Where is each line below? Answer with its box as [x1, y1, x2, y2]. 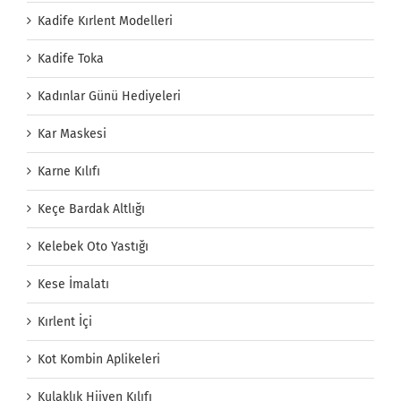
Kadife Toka [38, 51, 104, 67]
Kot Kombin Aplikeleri [38, 352, 160, 368]
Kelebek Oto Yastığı [38, 239, 149, 255]
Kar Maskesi [38, 126, 107, 142]
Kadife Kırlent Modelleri [38, 13, 173, 30]
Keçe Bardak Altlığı [38, 201, 145, 218]
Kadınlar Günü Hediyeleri [38, 89, 181, 105]
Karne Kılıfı [38, 164, 100, 180]
